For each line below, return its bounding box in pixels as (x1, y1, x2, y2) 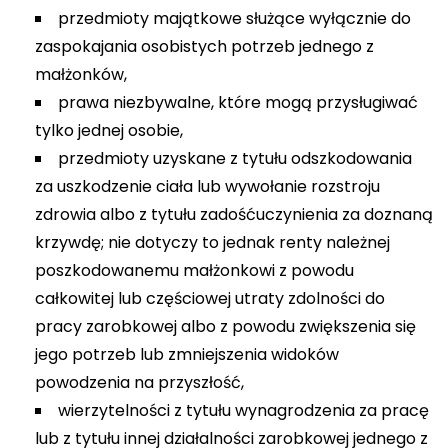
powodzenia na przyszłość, (35, 371, 244, 394)
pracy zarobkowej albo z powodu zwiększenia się (35, 315, 416, 338)
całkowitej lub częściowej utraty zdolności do (35, 287, 385, 310)
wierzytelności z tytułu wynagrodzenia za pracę (58, 399, 429, 422)
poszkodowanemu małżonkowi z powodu (35, 259, 354, 282)
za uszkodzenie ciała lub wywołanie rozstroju (35, 175, 380, 198)
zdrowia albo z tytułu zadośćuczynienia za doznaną (35, 203, 433, 226)
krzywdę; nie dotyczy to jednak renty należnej (35, 231, 390, 254)
